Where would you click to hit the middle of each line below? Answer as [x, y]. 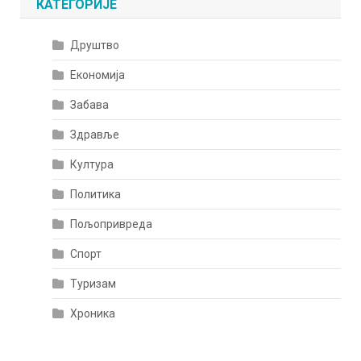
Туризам [93, 284]
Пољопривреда [112, 224]
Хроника [93, 313]
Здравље [95, 135]
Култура [92, 164]
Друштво [95, 45]
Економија [98, 75]
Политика [96, 194]
